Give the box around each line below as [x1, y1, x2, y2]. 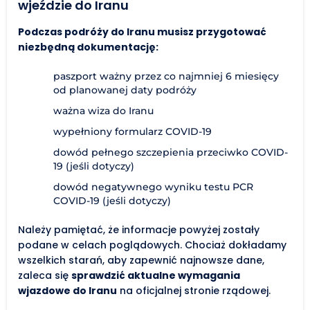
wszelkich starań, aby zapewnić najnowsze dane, [18, 253, 264, 267]
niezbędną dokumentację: [18, 39, 158, 54]
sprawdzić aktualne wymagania [71, 268, 240, 282]
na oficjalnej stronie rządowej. [117, 283, 271, 298]
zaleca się [18, 268, 71, 282]
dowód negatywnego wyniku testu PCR [53, 180, 253, 193]
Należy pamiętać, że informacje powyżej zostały [18, 222, 259, 237]
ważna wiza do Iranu [53, 104, 154, 117]
